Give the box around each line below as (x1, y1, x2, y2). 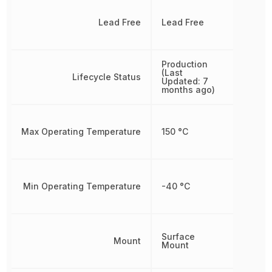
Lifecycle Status (72, 72, 141, 82)
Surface (161, 231, 195, 242)
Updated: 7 (161, 76, 209, 86)
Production (161, 59, 208, 69)
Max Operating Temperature (21, 126, 141, 137)
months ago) (161, 84, 216, 95)
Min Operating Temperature (23, 181, 141, 191)
